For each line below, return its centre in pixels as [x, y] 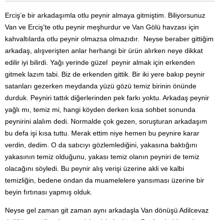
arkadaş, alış [25, 51]
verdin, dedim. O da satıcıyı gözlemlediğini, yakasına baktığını [101, 145]
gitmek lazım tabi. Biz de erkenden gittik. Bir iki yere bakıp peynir [105, 74]
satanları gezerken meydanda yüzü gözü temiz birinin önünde [101, 86]
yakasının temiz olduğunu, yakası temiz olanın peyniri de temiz [102, 157]
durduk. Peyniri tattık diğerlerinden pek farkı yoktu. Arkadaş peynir [107, 98]
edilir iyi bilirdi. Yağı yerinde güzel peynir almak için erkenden [100, 62]
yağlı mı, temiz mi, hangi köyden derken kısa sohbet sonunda [100, 110]
